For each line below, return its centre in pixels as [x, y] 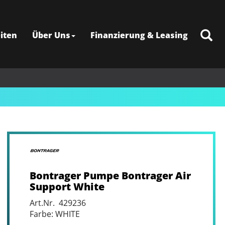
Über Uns [51, 35]
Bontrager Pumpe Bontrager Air [110, 176]
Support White [67, 187]
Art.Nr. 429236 [58, 203]
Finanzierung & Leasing [139, 35]
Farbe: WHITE [54, 214]
